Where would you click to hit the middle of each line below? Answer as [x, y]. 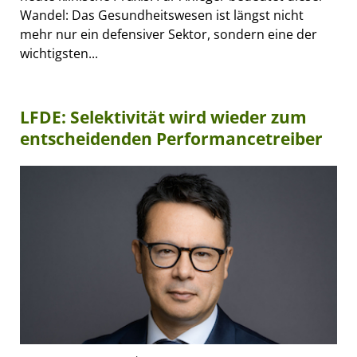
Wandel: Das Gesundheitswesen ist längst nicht [162, 15]
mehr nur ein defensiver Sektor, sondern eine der [169, 34]
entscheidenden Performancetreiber [171, 138]
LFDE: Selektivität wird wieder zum [163, 117]
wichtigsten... [59, 53]
